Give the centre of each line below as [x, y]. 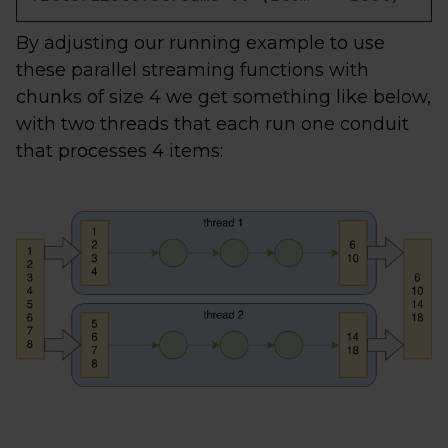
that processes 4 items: [119, 151]
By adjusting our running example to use [200, 43]
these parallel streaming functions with [192, 70]
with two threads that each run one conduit [212, 124]
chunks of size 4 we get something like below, [223, 97]
